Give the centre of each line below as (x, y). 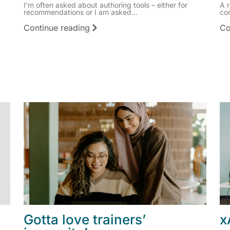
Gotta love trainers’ (85, 220)
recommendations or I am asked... (81, 12)
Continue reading (57, 27)
